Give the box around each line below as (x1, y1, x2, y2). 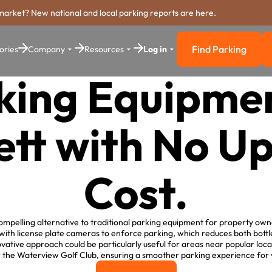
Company (28, 44, 65, 55)
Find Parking (192, 43, 246, 55)
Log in (143, 44, 167, 55)
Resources (84, 44, 124, 55)
